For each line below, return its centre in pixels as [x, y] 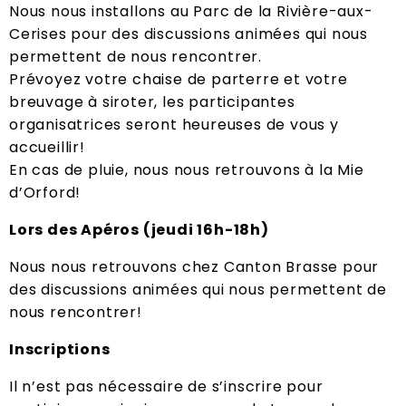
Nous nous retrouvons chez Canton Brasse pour [194, 267]
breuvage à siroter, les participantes [152, 102]
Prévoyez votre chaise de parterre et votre [179, 80]
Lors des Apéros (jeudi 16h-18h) [139, 230]
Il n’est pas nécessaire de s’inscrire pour [166, 387]
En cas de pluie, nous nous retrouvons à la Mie [187, 170]
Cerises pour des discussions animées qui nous [188, 34]
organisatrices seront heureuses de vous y [174, 125]
